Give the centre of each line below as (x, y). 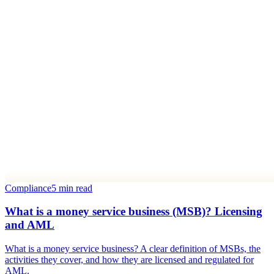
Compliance (28, 188)
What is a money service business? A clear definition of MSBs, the (133, 249)
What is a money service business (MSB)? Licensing (134, 212)
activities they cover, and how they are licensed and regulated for (129, 260)
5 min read (72, 188)
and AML (30, 225)
